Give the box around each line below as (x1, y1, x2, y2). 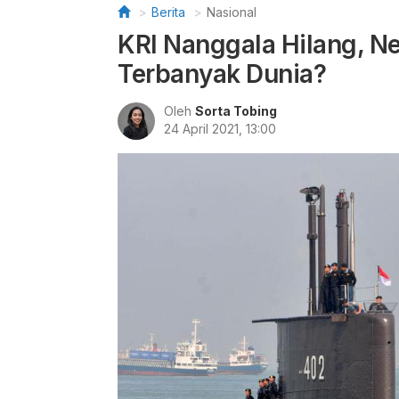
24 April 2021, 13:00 (164, 121, 276, 136)
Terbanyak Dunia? (118, 59, 326, 89)
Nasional (207, 4, 256, 20)
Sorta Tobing (195, 103, 277, 118)
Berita (151, 4, 185, 20)
